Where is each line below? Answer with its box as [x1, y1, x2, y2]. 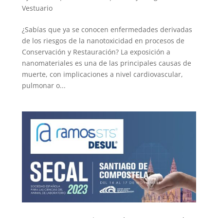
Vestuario [21, 3, 53, 13]
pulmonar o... [21, 80, 66, 90]
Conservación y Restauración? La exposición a [21, 47, 170, 56]
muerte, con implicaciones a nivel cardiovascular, [21, 69, 183, 79]
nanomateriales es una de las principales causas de [21, 58, 191, 68]
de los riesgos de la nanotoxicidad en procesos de [21, 36, 184, 45]
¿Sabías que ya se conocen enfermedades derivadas [21, 24, 192, 34]
